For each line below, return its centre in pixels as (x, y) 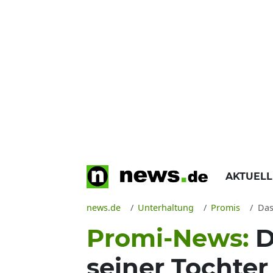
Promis (226, 207)
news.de (104, 207)
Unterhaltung (166, 207)
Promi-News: (171, 238)
